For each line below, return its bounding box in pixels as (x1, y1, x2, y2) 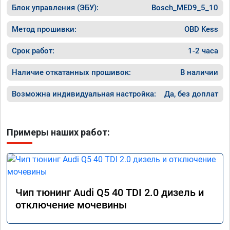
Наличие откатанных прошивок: (12, 67, 131, 77)
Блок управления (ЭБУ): (12, 3, 99, 12)
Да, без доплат (164, 89, 218, 99)
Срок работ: (12, 46, 54, 55)
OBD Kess (184, 24, 218, 34)
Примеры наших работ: (7, 126, 110, 138)
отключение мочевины (15, 198, 127, 211)
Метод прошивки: (12, 24, 76, 34)
